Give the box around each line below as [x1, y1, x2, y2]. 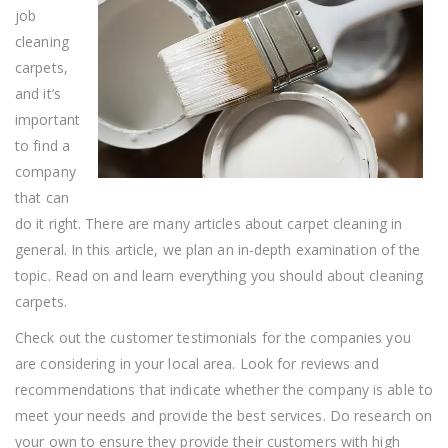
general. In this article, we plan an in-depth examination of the [15, 239, 421, 259]
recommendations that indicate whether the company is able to [15, 379, 434, 399]
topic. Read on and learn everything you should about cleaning [15, 265, 424, 285]
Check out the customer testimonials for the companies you [15, 327, 411, 347]
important [15, 109, 80, 129]
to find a [15, 135, 70, 155]
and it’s [15, 83, 61, 103]
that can [15, 187, 69, 207]
